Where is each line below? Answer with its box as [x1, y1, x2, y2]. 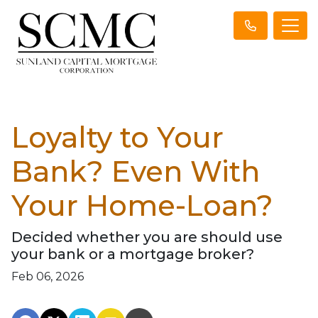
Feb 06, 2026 [11, 269, 84, 283]
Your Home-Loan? [11, 187, 273, 223]
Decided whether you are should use [11, 228, 283, 246]
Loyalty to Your [11, 119, 224, 155]
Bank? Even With [11, 153, 260, 189]
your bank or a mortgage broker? [11, 245, 254, 263]
